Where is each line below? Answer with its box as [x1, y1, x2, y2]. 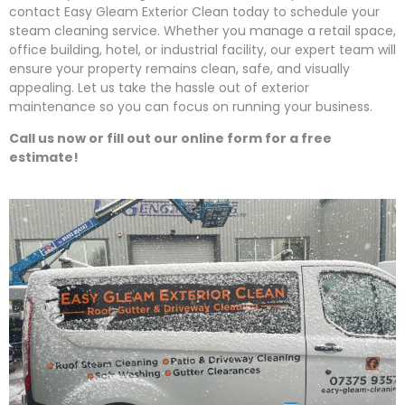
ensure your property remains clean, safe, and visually [9, 59, 350, 78]
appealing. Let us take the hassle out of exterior [9, 78, 309, 97]
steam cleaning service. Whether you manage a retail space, [9, 21, 396, 40]
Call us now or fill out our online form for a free [9, 129, 332, 148]
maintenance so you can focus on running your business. [9, 97, 372, 116]
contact [9, 2, 64, 21]
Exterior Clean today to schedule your [138, 2, 380, 21]
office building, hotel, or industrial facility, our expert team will [9, 40, 396, 59]
